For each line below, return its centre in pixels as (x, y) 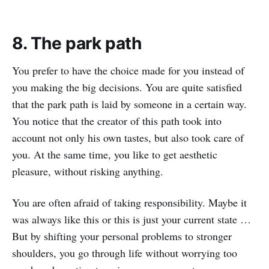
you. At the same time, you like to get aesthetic (115, 155)
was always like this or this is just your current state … (131, 219)
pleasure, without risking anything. (88, 171)
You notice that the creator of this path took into (117, 121)
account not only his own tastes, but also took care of (128, 138)
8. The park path (77, 44)
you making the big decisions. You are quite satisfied (127, 87)
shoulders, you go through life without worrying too (125, 253)
